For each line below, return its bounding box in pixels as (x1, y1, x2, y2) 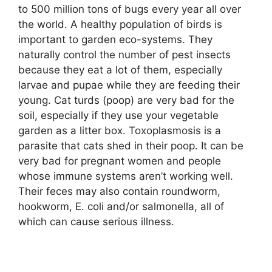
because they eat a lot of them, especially (18, 63, 222, 76)
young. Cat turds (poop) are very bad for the (18, 93, 234, 106)
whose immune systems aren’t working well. (18, 169, 233, 182)
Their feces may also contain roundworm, (18, 185, 220, 197)
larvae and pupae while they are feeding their (18, 78, 240, 91)
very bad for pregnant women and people (18, 154, 221, 167)
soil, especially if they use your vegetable (18, 109, 219, 121)
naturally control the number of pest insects (18, 48, 231, 61)
